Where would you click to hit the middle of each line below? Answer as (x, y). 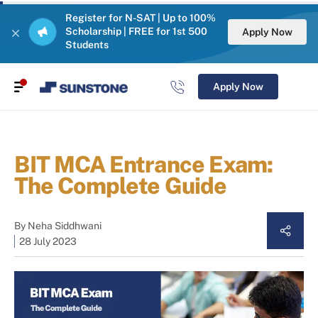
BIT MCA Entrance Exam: (143, 165)
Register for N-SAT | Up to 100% (141, 18)
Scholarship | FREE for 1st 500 (136, 31)
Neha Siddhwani (65, 226)
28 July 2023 (48, 242)
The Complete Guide (120, 186)
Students (87, 45)
